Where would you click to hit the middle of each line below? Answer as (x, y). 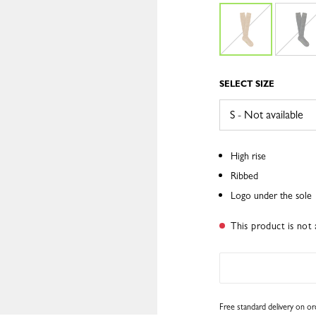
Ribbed (244, 176)
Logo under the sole (271, 195)
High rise (248, 156)
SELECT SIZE (247, 84)
